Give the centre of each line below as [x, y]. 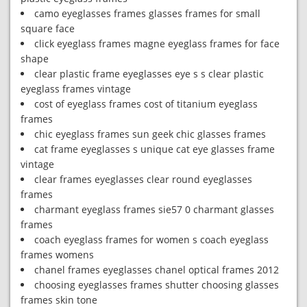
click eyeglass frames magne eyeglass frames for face [157, 44]
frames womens [57, 255]
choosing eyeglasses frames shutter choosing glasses [157, 285]
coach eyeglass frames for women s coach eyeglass [151, 240]
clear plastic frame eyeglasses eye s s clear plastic [149, 74]
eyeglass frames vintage [76, 89]
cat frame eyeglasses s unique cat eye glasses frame [155, 149]
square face [48, 28]
